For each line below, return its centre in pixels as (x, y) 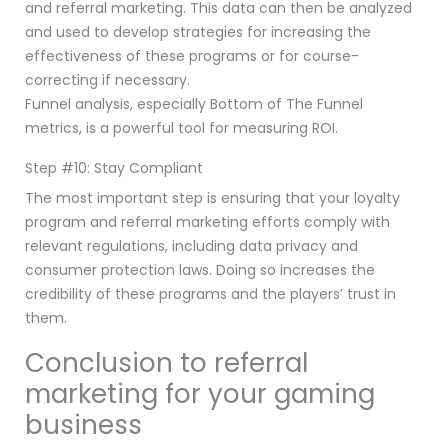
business (83, 424)
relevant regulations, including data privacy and (191, 245)
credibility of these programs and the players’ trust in (210, 293)
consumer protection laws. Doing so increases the (200, 269)
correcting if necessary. (107, 79)
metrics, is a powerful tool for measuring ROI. (181, 127)
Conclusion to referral (166, 362)
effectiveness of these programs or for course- (192, 55)
